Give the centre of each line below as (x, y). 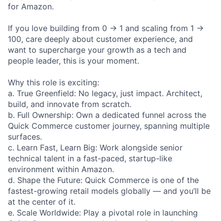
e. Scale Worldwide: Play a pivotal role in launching (103, 212)
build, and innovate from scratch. (70, 104)
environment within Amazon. (61, 169)
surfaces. (25, 136)
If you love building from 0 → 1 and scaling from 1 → (106, 28)
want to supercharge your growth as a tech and (97, 50)
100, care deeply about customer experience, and (100, 39)
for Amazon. (31, 6)
